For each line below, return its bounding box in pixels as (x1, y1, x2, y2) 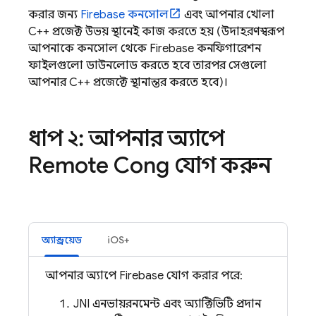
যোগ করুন (169, 151, 272, 179)
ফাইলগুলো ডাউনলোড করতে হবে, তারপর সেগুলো (28, 59, 267, 73)
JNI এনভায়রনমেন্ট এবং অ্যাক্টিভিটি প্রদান (73, 297, 261, 311)
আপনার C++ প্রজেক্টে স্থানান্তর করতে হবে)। (28, 75, 228, 90)
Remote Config (28, 151, 169, 179)
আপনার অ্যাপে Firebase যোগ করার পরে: (45, 269, 243, 283)
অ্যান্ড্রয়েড (42, 233, 82, 246)
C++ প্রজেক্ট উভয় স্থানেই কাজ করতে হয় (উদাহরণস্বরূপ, (28, 25, 284, 39)
